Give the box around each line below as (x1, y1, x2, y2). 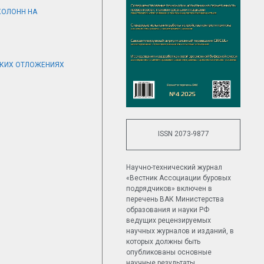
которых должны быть (126, 237, 201, 246)
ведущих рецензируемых (126, 216, 212, 225)
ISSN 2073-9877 (157, 129, 209, 138)
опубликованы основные (126, 247, 212, 256)
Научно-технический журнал (126, 163, 223, 171)
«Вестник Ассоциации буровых (126, 173, 232, 182)
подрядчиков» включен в (126, 184, 213, 193)
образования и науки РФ (126, 205, 210, 214)
